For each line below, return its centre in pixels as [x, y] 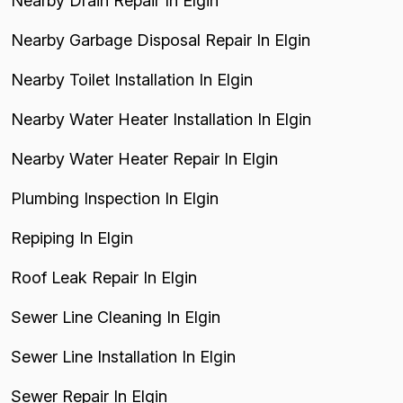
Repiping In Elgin [72, 238]
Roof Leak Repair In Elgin [104, 278]
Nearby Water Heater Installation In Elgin [161, 119]
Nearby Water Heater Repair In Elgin [144, 159]
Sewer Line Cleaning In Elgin [116, 317]
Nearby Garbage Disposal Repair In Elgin [161, 40]
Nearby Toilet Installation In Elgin [132, 80]
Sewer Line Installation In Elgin [123, 357]
